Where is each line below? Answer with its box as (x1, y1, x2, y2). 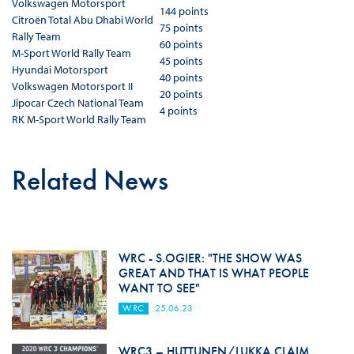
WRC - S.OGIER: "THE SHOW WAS (118, 250, 302, 267)
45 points (159, 54, 203, 69)
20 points (159, 87, 203, 102)
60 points (159, 37, 203, 52)
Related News (11, 162, 168, 199)
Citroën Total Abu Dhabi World (11, 13, 153, 28)
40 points (159, 70, 203, 85)
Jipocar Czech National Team (11, 96, 144, 111)
